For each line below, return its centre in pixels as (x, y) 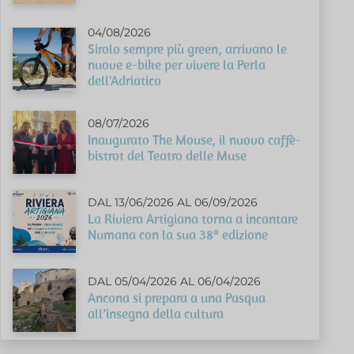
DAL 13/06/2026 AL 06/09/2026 (173, 202)
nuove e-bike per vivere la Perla (177, 64)
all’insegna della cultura (156, 313)
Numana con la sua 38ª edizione (178, 234)
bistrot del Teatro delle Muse (168, 155)
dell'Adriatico (125, 80)
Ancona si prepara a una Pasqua (177, 298)
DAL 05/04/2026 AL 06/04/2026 (175, 281)
